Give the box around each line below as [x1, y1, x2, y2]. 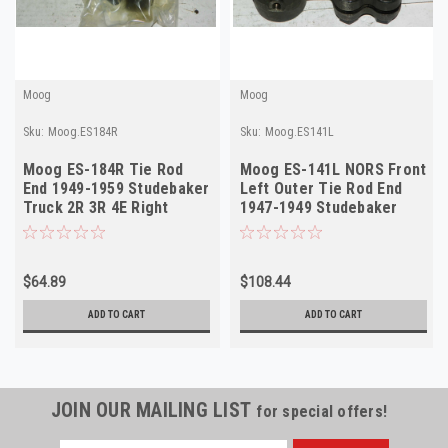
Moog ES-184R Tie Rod [22, 159, 184, 179]
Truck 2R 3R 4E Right [22, 197, 169, 217]
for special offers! [256, 401, 388, 421]
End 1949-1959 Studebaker [22, 178, 210, 198]
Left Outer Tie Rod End [239, 178, 402, 198]
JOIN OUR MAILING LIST [50, 397, 257, 422]
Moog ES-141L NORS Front [239, 159, 427, 179]
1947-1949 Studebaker [239, 197, 398, 217]
